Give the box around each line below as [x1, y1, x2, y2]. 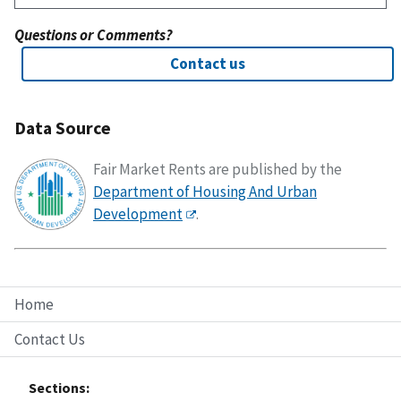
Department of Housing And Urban [93, 181, 317, 201]
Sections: [29, 378, 90, 397]
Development [93, 203, 183, 224]
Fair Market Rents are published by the [93, 158, 342, 179]
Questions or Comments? [14, 25, 173, 46]
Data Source [14, 115, 111, 139]
